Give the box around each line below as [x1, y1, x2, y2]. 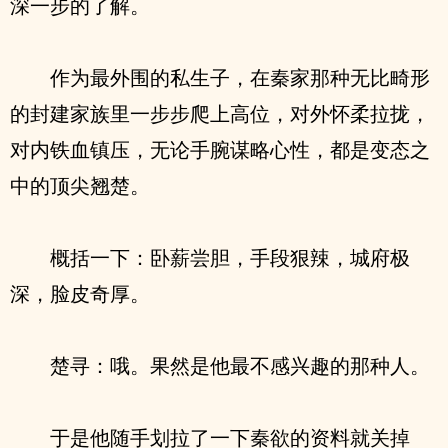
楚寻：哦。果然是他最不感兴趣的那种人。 [50, 352, 430, 379]
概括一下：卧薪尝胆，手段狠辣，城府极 [50, 244, 410, 271]
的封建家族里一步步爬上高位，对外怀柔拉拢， [10, 100, 430, 127]
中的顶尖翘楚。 [10, 172, 150, 199]
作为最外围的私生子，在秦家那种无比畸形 [50, 64, 430, 91]
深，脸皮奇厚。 [10, 280, 150, 307]
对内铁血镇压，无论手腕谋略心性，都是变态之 [10, 136, 430, 163]
